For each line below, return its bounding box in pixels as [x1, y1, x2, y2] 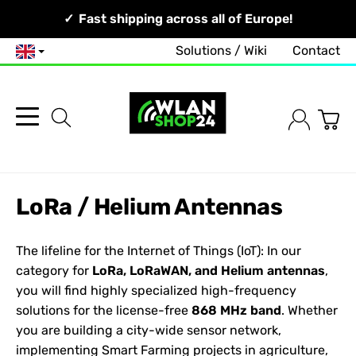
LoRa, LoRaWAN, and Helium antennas [92, 262, 325, 278]
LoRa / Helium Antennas [16, 193, 283, 221]
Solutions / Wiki [176, 43, 267, 59]
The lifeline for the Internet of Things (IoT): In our [16, 242, 301, 258]
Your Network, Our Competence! [21, 10, 224, 26]
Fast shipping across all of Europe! [75, 10, 293, 26]
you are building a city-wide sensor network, [16, 322, 281, 338]
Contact [292, 43, 340, 59]
